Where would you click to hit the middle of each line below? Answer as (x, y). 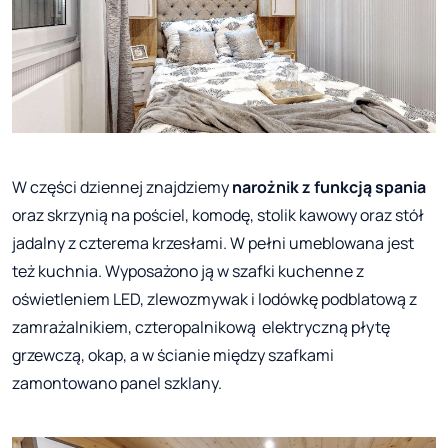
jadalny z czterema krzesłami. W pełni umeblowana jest (213, 242)
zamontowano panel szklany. (117, 382)
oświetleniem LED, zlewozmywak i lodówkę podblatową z (214, 298)
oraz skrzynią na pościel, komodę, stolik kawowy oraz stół (218, 214)
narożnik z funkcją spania (329, 186)
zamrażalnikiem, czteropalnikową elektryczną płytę (201, 326)
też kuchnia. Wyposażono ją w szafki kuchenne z (188, 270)
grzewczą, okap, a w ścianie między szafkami (173, 354)
